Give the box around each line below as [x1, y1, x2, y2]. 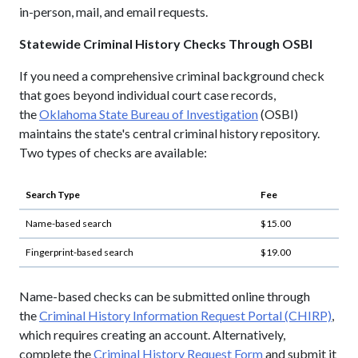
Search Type [26, 188, 80, 201]
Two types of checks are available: [19, 144, 207, 160]
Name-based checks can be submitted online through [19, 288, 310, 304]
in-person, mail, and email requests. [19, 3, 208, 19]
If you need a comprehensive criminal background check [19, 67, 324, 83]
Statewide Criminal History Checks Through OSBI [19, 35, 312, 51]
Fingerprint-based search [26, 245, 133, 258]
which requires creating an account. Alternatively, [19, 326, 285, 342]
